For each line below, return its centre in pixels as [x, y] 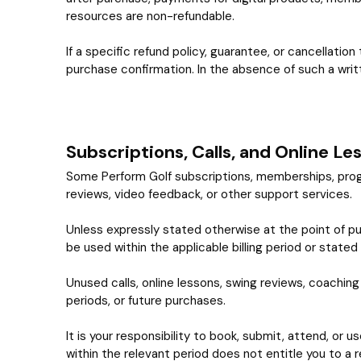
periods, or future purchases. [146, 301]
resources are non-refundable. [150, 16]
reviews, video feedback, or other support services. [209, 194]
